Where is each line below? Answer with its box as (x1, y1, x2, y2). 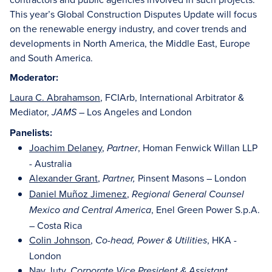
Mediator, (10, 105, 52, 118)
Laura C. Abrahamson (10, 90, 100, 104)
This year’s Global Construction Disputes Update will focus (10, 7, 257, 21)
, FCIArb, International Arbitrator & (100, 90, 244, 104)
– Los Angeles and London (76, 105, 192, 118)
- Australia (29, 157, 72, 170)
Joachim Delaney (29, 141, 102, 154)
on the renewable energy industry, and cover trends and (10, 22, 246, 35)
